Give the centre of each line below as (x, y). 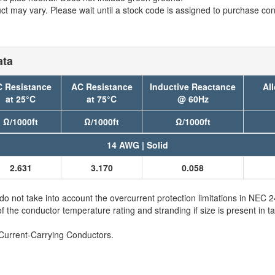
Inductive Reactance (193, 87)
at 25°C (21, 99)
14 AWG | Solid (137, 145)
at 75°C (102, 99)
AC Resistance (102, 87)
